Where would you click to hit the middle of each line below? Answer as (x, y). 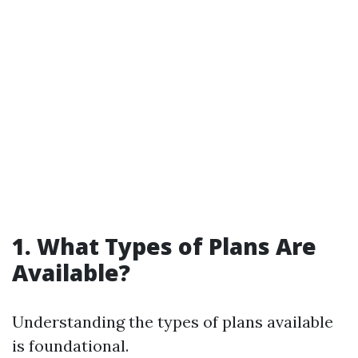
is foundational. (70, 346)
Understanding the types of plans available (173, 322)
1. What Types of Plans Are (164, 246)
